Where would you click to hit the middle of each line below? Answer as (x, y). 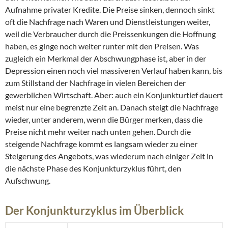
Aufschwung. (28, 180)
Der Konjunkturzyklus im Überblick (94, 210)
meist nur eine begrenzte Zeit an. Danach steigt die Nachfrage (112, 107)
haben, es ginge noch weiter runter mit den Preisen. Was (102, 46)
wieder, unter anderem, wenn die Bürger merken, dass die (104, 119)
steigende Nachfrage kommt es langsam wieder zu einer (101, 144)
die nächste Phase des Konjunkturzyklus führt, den (93, 168)
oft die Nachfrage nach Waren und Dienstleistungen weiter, (108, 21)
